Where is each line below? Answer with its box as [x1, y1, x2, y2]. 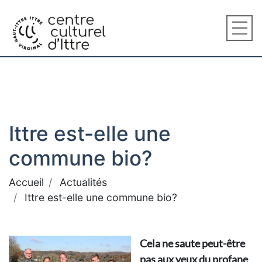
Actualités [60, 176, 107, 188]
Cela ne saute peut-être [140, 237, 245, 250]
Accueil [9, 176, 44, 188]
